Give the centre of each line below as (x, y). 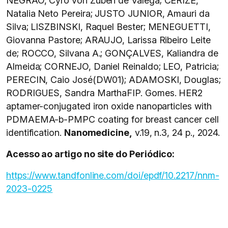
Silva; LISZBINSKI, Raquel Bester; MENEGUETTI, (108, 27)
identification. (35, 133)
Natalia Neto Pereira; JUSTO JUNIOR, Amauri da (108, 13)
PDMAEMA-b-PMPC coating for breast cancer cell (112, 119)
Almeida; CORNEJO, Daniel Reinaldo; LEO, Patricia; (112, 66)
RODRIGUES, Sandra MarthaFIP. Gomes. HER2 (105, 93)
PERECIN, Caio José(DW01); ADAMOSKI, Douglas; (113, 80)
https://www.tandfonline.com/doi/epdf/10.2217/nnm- (113, 175)
